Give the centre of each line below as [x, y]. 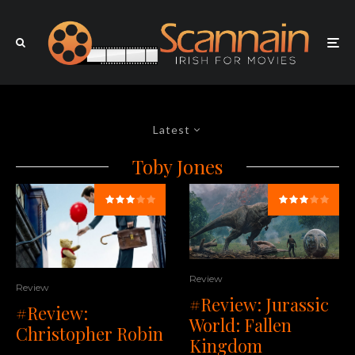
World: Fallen [240, 324]
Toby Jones [177, 167]
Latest [172, 130]
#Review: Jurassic [259, 304]
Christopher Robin [90, 334]
